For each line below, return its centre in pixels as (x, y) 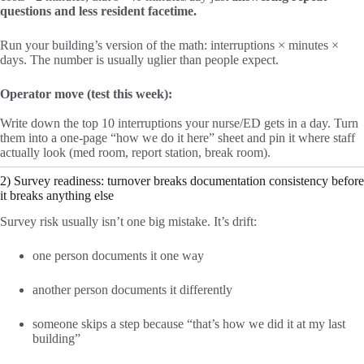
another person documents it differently (132, 290)
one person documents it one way (118, 256)
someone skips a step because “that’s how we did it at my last (189, 324)
